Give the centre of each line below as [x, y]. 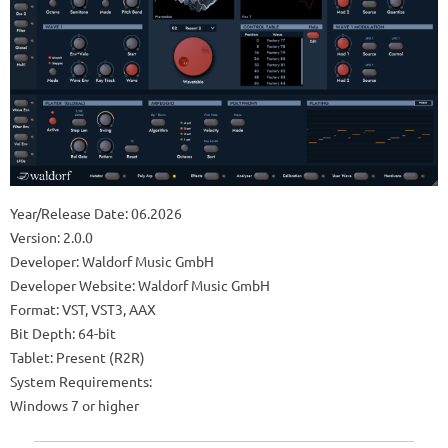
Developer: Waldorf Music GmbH [112, 261]
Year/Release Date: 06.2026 [96, 213]
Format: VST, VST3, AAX [83, 309]
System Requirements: [81, 381]
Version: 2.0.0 [51, 237]
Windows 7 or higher [74, 405]
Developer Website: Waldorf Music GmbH [140, 285]
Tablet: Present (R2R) [77, 357]
